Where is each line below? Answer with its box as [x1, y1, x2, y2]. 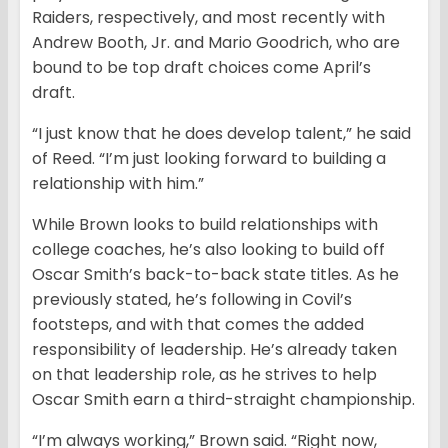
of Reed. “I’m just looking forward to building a [32, 146, 386, 170]
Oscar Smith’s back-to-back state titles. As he [32, 262, 399, 286]
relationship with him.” [32, 171, 204, 195]
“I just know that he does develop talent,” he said [32, 121, 411, 145]
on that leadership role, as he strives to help [32, 362, 377, 386]
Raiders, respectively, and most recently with [32, 5, 385, 29]
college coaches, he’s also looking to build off [32, 237, 385, 261]
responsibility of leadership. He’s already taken [32, 337, 397, 361]
